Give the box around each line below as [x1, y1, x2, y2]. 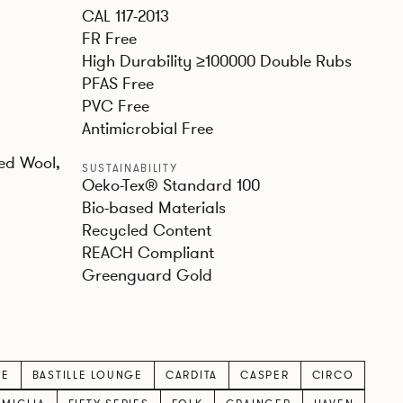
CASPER [240, 367, 290, 382]
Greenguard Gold [81, 264, 212, 286]
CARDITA [165, 367, 219, 382]
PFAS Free [81, 72, 154, 94]
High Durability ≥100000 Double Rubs [81, 49, 352, 72]
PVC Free [81, 94, 149, 117]
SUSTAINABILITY [81, 160, 178, 175]
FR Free [81, 27, 137, 49]
